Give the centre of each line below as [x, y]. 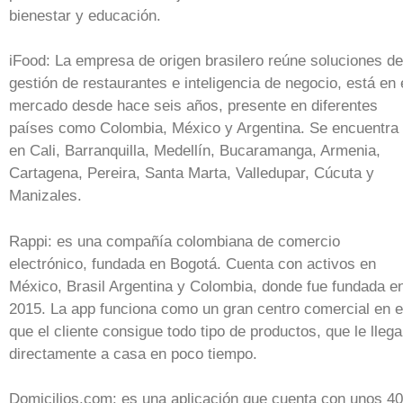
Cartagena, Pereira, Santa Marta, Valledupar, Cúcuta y [192, 173]
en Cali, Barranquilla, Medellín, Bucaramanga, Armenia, [195, 151]
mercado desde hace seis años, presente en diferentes [193, 106]
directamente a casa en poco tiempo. [133, 354]
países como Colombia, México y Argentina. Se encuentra [204, 128]
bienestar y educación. [85, 15]
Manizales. [45, 196]
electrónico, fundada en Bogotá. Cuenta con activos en [193, 264]
